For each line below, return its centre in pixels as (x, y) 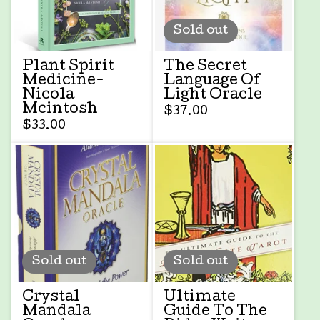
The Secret (205, 67)
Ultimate (200, 297)
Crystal (51, 297)
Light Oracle (213, 95)
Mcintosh (60, 110)
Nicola (48, 95)
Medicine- (63, 81)
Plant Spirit (68, 67)
